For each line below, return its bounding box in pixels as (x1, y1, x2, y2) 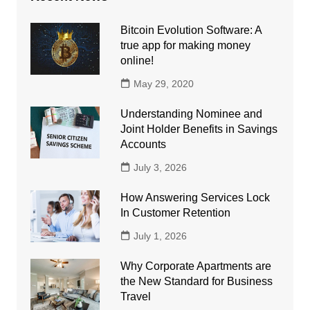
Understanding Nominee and (120, 107, 262, 120)
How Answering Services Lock (120, 191, 270, 203)
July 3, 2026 (133, 161, 187, 173)
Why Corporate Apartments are (120, 259, 271, 272)
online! (120, 54, 154, 66)
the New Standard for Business (120, 275, 273, 287)
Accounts (120, 138, 166, 150)
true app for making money (120, 39, 250, 51)
